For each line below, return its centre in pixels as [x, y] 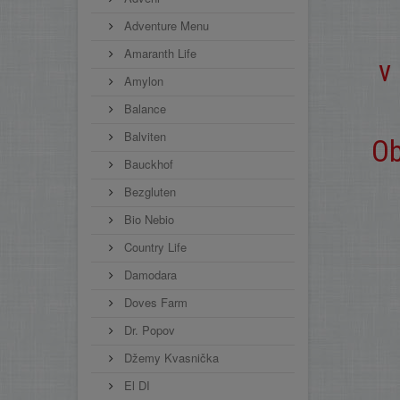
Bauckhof [147, 164]
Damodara [149, 275]
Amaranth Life [158, 53]
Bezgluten [148, 192]
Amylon [142, 81]
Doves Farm [154, 302]
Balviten [143, 136]
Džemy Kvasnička [170, 358]
